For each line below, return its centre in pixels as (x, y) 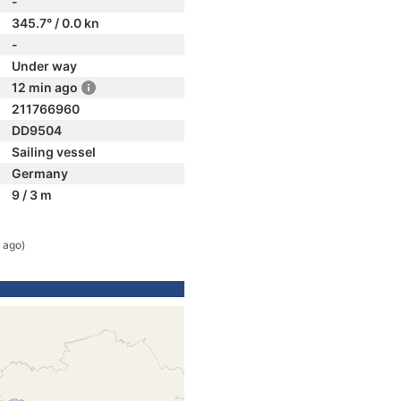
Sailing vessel (54, 152)
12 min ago (45, 87)
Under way (44, 66)
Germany (40, 173)
